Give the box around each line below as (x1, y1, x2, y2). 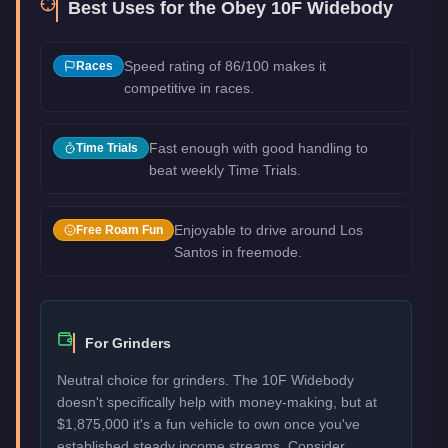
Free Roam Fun (76, 222, 163, 237)
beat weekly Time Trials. (149, 161, 301, 178)
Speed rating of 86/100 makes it (124, 57, 326, 74)
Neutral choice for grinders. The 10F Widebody (57, 371, 354, 388)
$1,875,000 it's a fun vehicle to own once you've (57, 415, 360, 432)
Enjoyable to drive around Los (174, 221, 363, 238)
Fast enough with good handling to (149, 139, 368, 156)
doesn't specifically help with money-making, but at (57, 393, 377, 410)
